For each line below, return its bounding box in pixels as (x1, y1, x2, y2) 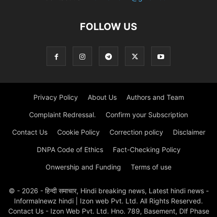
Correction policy (109, 128, 163, 137)
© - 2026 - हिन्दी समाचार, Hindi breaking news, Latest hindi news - (8, 186, 209, 195)
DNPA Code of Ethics (36, 145, 103, 154)
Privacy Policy (33, 93, 78, 102)
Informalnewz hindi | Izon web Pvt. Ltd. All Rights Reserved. (14, 197, 203, 205)
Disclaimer (172, 128, 205, 137)
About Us (87, 93, 117, 102)
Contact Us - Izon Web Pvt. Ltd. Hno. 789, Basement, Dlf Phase (8, 207, 209, 216)
